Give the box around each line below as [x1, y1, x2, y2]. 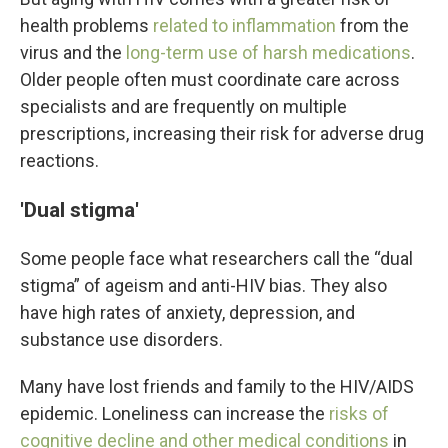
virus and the [20, 42, 126, 63]
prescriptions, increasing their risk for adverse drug [20, 123, 424, 144]
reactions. [20, 150, 99, 171]
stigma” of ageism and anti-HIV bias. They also [20, 275, 387, 296]
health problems [20, 15, 153, 36]
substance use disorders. [20, 329, 223, 350]
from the [336, 15, 409, 36]
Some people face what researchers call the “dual [20, 248, 413, 269]
